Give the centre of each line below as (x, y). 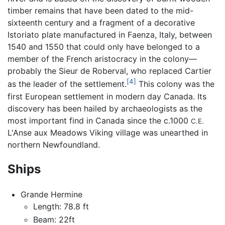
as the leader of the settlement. (67, 84)
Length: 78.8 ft (61, 207)
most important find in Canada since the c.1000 (99, 120)
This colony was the (175, 84)
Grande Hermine (51, 195)
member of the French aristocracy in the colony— (102, 59)
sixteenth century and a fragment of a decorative (101, 23)
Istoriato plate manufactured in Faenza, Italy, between (110, 35)
